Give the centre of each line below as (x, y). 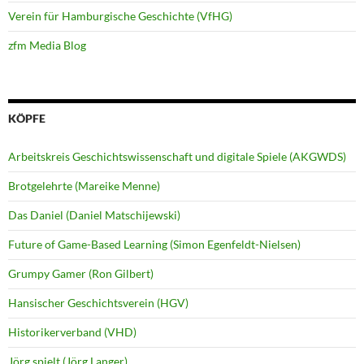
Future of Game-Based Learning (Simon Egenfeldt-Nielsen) (154, 245)
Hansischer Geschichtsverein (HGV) (98, 303)
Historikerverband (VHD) (72, 332)
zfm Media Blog (47, 45)
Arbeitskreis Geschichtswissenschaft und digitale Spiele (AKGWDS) (177, 157)
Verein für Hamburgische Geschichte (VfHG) (120, 16)
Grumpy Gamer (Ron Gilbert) (81, 274)
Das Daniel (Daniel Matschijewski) (94, 215)
